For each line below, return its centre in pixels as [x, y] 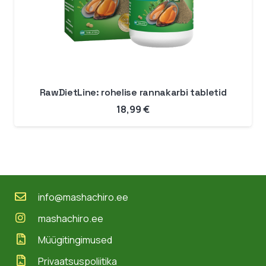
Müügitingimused [75, 240]
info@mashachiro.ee [83, 197]
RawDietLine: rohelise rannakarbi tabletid [133, 92]
